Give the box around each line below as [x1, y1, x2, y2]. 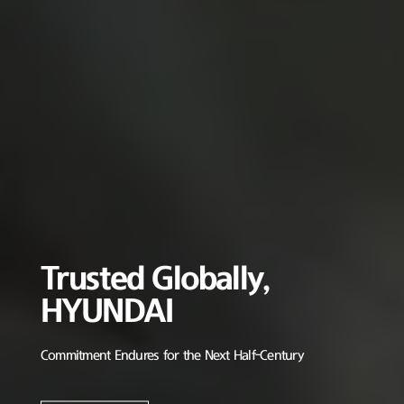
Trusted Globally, [40, 262, 270, 296]
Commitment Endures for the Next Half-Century [40, 348, 304, 363]
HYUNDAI [40, 295, 173, 328]
